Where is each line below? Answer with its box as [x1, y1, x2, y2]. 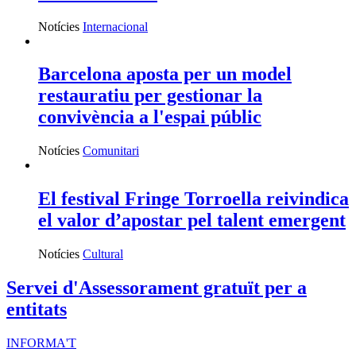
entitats [6, 299, 67, 320]
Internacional [83, 19, 148, 33]
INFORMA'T [6, 335, 76, 350]
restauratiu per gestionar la [38, 85, 262, 106]
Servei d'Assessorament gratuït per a [6, 277, 307, 299]
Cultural [83, 247, 123, 261]
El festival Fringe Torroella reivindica [38, 188, 349, 210]
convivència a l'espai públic [38, 106, 261, 128]
